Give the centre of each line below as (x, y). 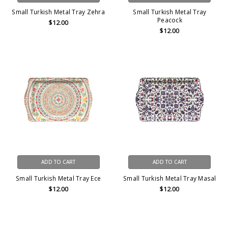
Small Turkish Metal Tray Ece (59, 179)
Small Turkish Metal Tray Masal (170, 179)
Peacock (170, 20)
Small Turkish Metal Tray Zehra (58, 12)
